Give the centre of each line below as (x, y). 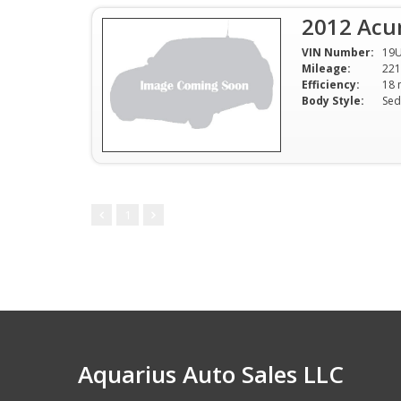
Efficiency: (331, 85)
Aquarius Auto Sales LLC (211, 374)
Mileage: (326, 68)
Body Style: (333, 101)
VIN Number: (338, 52)
